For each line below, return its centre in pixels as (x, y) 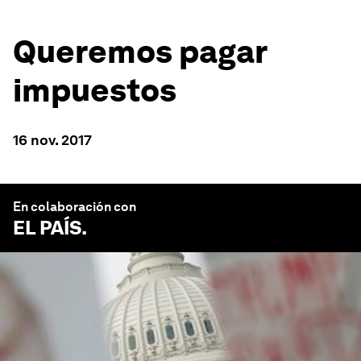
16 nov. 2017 (52, 140)
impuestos (95, 90)
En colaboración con (75, 207)
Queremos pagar (140, 52)
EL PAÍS (47, 228)
